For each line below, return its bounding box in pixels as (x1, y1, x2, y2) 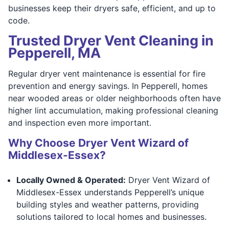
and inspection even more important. (8, 117, 151, 128)
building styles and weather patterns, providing (16, 199, 199, 210)
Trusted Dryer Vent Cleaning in (8, 32, 214, 49)
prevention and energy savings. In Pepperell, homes (8, 80, 208, 91)
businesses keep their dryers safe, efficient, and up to (8, 3, 216, 13)
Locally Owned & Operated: (16, 174, 126, 185)
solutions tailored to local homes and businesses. (16, 211, 207, 222)
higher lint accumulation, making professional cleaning (8, 105, 218, 116)
